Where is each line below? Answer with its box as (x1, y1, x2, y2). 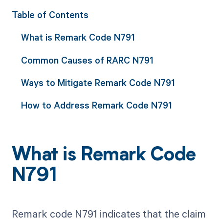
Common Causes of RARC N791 (21, 53, 153, 66)
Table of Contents (11, 8, 88, 21)
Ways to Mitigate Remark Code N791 (21, 76, 175, 88)
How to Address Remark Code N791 (21, 99, 172, 111)
